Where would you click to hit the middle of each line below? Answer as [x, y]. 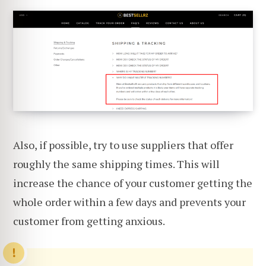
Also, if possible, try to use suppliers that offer [123, 145]
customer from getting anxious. [89, 221]
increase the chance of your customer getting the [133, 183]
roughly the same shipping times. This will [116, 164]
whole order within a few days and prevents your [129, 202]
